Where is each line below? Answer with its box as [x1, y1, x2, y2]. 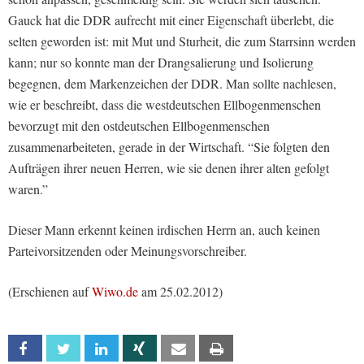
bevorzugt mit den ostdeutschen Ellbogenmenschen [8, 117, 270, 134]
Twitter [79, 342, 115, 356]
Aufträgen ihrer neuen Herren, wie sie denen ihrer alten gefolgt [8, 159, 329, 176]
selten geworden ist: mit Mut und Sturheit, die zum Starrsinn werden [8, 32, 356, 50]
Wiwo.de [92, 283, 138, 300]
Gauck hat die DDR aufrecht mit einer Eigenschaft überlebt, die [8, 11, 334, 28]
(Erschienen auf [8, 283, 92, 300]
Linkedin [117, 342, 154, 356]
